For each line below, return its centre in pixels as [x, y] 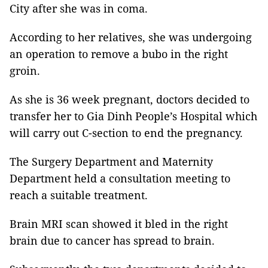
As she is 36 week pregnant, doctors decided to [130, 99]
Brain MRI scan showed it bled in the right [119, 224]
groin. [25, 71]
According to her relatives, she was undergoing [131, 37]
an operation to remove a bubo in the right [119, 54]
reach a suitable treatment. [79, 195]
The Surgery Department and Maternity [111, 162]
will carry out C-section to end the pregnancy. [126, 133]
